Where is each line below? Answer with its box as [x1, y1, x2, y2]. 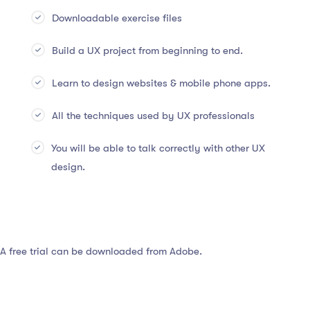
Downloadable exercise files [51, 12, 182, 25]
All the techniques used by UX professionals [51, 109, 255, 122]
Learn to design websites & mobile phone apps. [51, 77, 271, 90]
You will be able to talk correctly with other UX [51, 142, 265, 155]
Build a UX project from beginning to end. [51, 44, 243, 57]
